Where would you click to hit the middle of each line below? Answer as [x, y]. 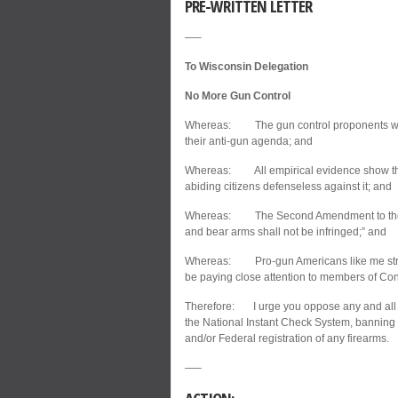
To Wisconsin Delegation [247, 66]
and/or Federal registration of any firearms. [287, 338]
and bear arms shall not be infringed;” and [286, 231]
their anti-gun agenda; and [249, 141]
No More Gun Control [238, 96]
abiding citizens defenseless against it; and [288, 186]
